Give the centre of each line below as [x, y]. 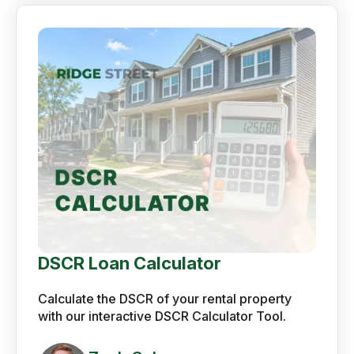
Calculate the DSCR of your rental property [164, 299]
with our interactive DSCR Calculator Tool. [162, 316]
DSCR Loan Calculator [129, 263]
